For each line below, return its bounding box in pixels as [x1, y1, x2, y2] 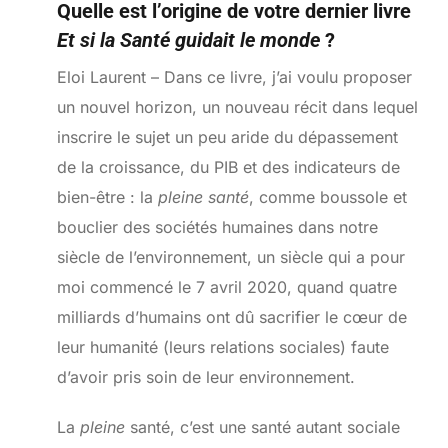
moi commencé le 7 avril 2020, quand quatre [56, 277, 397, 298]
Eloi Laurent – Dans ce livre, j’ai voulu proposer [56, 67, 412, 88]
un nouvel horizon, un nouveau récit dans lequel [56, 97, 418, 118]
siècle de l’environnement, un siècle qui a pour [56, 247, 405, 268]
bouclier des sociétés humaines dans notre [56, 217, 378, 238]
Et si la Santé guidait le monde [56, 28, 320, 53]
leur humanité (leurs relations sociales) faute [56, 337, 389, 358]
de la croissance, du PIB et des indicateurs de [56, 157, 400, 178]
